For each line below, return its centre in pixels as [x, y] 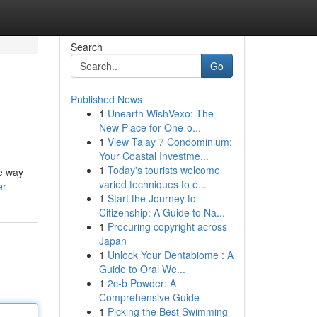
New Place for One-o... [150, 127]
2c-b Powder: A [142, 283]
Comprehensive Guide [149, 297]
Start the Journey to [151, 198]
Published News [106, 99]
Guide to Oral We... [142, 269]
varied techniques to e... [152, 184]
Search [86, 47]
